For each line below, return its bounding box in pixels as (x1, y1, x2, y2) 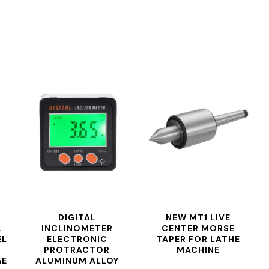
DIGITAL (58, 212, 96, 223)
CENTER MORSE (161, 223, 235, 234)
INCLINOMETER (41, 223, 113, 234)
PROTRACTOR (44, 244, 110, 255)
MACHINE (176, 244, 220, 255)
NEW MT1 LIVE (165, 212, 231, 223)
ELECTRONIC (46, 234, 107, 244)
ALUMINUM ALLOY (35, 255, 119, 266)
